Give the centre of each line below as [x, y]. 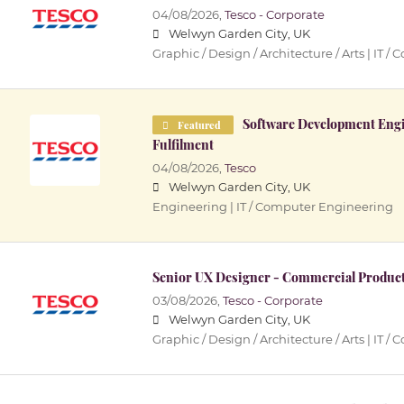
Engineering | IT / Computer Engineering [272, 207]
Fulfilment [183, 145]
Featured [199, 125]
